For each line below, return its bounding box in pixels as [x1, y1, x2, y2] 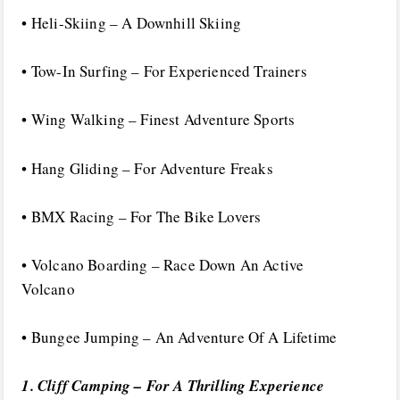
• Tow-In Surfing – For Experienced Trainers [21, 61, 307, 82]
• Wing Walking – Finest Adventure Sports [21, 109, 296, 130]
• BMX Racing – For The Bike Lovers [21, 205, 262, 227]
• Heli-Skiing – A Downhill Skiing [21, 12, 242, 34]
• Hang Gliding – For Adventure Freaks [21, 157, 273, 179]
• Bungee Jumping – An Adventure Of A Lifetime [21, 327, 337, 348]
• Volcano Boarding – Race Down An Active [21, 254, 304, 275]
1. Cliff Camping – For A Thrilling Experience [21, 375, 325, 397]
